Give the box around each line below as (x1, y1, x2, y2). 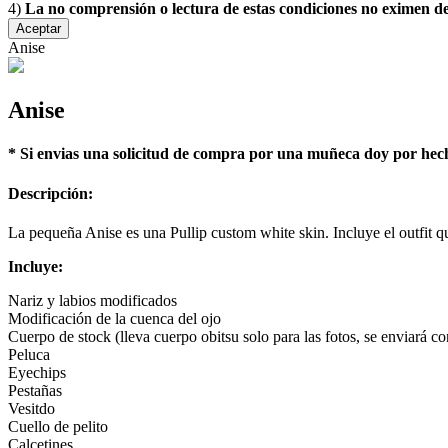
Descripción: (8, 184, 93, 202)
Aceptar (16, 21, 61, 37)
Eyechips (8, 363, 66, 381)
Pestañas (8, 381, 62, 399)
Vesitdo (8, 399, 55, 417)
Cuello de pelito (8, 417, 108, 435)
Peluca (8, 345, 54, 363)
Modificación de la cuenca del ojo (8, 309, 221, 327)
